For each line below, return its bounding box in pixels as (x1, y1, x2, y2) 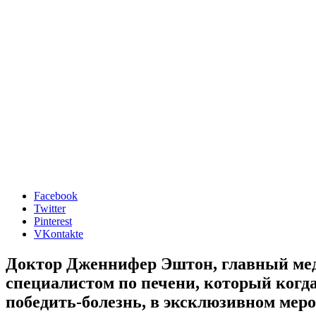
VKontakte (34, 227, 83, 240)
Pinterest (34, 214, 72, 227)
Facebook (34, 189, 78, 202)
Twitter (34, 202, 66, 214)
